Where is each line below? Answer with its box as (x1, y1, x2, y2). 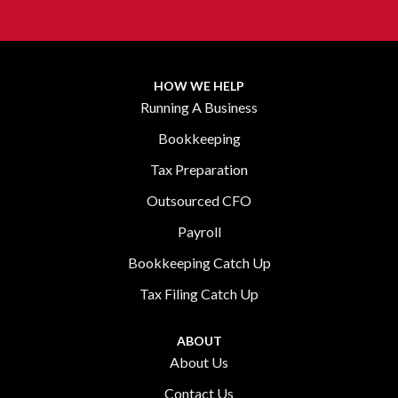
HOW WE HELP (154, 78, 244, 93)
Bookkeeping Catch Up (127, 254, 271, 271)
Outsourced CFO (147, 192, 251, 209)
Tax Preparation (150, 161, 248, 178)
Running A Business (140, 99, 258, 115)
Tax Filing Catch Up (139, 285, 259, 302)
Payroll (177, 223, 221, 240)
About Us (170, 354, 228, 370)
